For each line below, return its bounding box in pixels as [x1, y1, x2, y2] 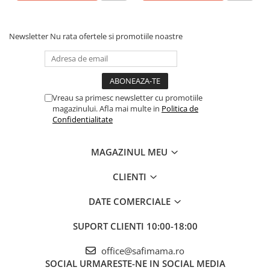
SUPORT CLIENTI [72, 220, 146, 232]
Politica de [162, 103, 198, 114]
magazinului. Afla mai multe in [52, 103, 162, 114]
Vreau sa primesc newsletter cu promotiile [52, 92, 202, 103]
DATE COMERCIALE [88, 195, 173, 207]
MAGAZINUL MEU [91, 146, 170, 158]
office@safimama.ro [99, 245, 184, 257]
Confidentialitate [52, 114, 113, 125]
